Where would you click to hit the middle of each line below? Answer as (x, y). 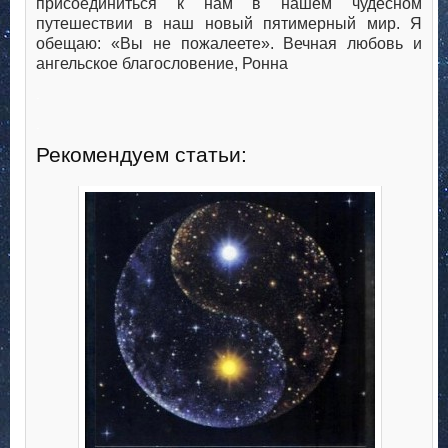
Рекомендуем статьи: (141, 155)
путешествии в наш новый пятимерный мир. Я (229, 24)
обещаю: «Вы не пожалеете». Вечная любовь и (229, 44)
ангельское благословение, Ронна (162, 64)
